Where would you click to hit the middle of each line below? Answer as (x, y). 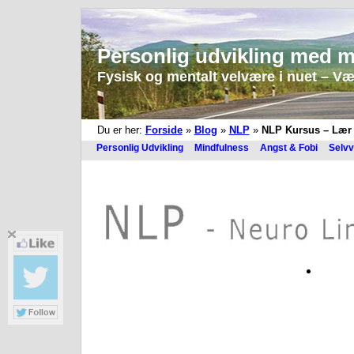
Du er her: (121, 130)
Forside (164, 130)
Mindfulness (221, 148)
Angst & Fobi (288, 148)
